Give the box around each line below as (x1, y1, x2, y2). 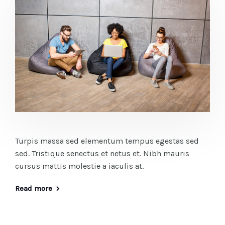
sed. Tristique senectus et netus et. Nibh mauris (15, 148, 189, 158)
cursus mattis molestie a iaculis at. (15, 161, 144, 171)
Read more (15, 183, 52, 193)
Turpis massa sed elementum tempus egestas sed (15, 136, 199, 146)
